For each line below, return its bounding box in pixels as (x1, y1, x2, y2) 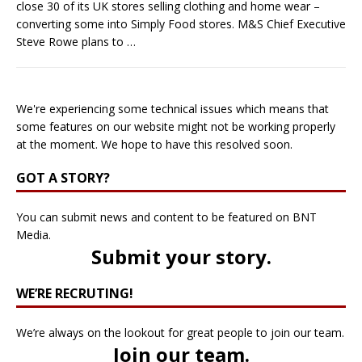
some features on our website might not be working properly (16, 118, 335, 134)
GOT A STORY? (16, 168, 110, 187)
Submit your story (90, 242, 267, 270)
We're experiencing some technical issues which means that (16, 100, 329, 116)
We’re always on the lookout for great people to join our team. (16, 324, 344, 340)
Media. (16, 226, 51, 242)
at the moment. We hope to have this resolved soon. (16, 136, 293, 152)
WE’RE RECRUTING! (16, 284, 133, 302)
